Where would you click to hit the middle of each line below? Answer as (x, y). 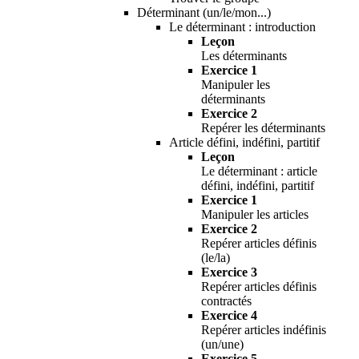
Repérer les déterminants (263, 127)
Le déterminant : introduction (242, 26)
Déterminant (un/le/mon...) (204, 12)
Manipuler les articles (255, 214)
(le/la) (216, 257)
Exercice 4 (229, 315)
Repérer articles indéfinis (264, 329)
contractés (226, 301)
